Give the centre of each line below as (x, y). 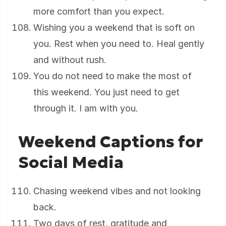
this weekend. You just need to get (106, 92)
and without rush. (70, 60)
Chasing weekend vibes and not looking (117, 191)
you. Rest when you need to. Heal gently (119, 44)
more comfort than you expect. (99, 12)
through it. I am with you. (86, 108)
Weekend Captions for (110, 142)
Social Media (71, 163)
